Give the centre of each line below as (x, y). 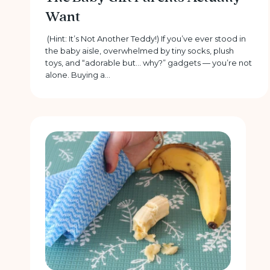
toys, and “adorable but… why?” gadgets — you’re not (149, 63)
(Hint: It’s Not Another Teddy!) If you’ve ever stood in (146, 39)
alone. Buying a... (78, 75)
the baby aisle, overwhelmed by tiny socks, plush (140, 51)
